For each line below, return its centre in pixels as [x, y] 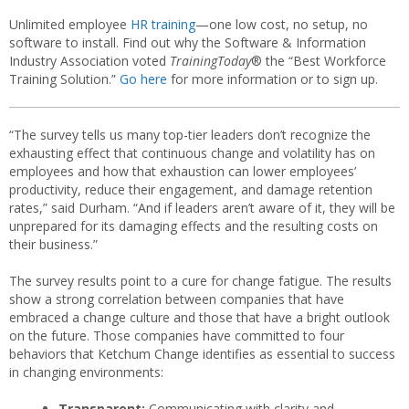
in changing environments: [86, 372]
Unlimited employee [70, 24]
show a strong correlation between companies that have [177, 299]
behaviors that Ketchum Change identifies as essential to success [202, 354]
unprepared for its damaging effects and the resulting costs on [194, 226]
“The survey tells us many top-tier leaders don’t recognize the [190, 135]
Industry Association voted [89, 61]
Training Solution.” [64, 79]
